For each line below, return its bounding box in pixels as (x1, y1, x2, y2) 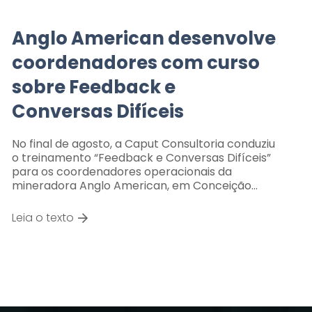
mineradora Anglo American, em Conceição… (11, 177, 258, 194)
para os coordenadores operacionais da (11, 163, 232, 180)
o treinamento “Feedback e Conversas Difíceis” (11, 149, 271, 166)
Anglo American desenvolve (11, 25, 276, 51)
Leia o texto (11, 209, 74, 226)
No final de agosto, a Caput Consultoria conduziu (11, 135, 275, 152)
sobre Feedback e (11, 74, 175, 100)
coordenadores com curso (11, 49, 260, 75)
